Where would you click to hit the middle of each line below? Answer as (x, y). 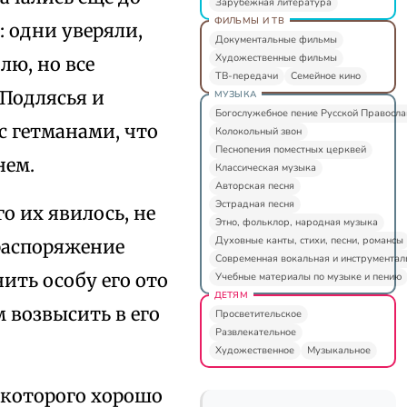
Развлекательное (255, 332)
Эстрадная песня (254, 203)
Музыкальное (338, 350)
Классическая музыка (265, 167)
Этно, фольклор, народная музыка (296, 222)
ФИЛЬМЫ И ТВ (249, 20)
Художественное (254, 350)
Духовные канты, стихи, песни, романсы (309, 240)
